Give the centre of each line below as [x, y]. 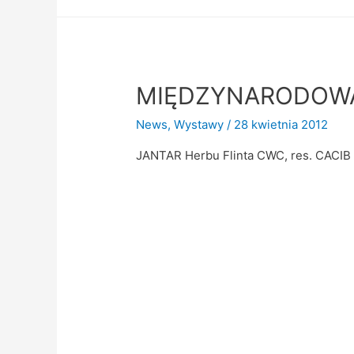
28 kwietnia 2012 [281, 124]
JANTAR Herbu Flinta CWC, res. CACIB [244, 155]
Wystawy [199, 124]
